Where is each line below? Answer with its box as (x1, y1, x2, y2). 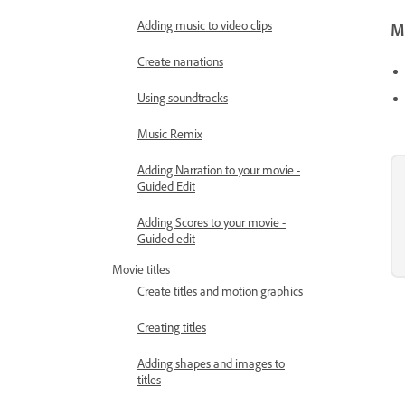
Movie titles (112, 261, 170, 277)
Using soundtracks (137, 89, 228, 105)
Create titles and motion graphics (137, 283, 303, 298)
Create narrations (137, 53, 223, 69)
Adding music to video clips (137, 17, 272, 33)
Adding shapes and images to (137, 355, 285, 371)
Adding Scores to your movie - (137, 214, 286, 230)
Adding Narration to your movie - (137, 162, 300, 177)
